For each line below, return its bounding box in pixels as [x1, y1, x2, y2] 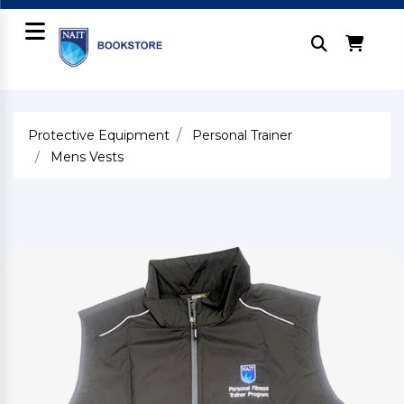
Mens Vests [47, 149, 124, 165]
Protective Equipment [28, 127, 170, 143]
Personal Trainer [192, 127, 292, 143]
